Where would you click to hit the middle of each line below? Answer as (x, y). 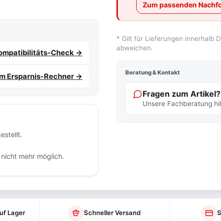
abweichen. (135, 48)
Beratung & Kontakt (153, 73)
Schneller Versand (112, 213)
